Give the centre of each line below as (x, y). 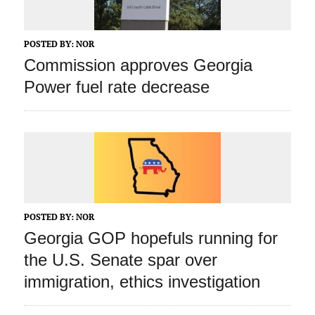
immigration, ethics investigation (142, 282)
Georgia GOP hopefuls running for (150, 238)
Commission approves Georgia (138, 65)
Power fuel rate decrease (116, 87)
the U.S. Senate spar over (120, 260)
